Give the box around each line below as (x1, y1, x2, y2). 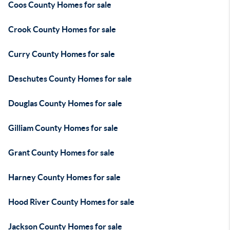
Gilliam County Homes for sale (8, 123, 118, 132)
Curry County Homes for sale (8, 49, 115, 59)
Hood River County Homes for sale (8, 197, 135, 206)
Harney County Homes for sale (8, 172, 121, 182)
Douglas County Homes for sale (8, 99, 122, 108)
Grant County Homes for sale (8, 148, 114, 157)
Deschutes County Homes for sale (8, 74, 132, 83)
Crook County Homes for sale (8, 25, 116, 34)
